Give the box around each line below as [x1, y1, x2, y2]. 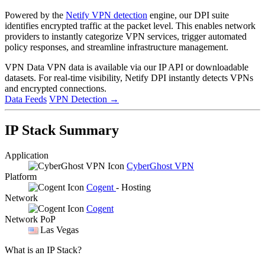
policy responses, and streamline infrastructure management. [5, 41, 228, 52]
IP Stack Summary [5, 122, 119, 138]
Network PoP [5, 214, 56, 224]
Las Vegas [40, 224, 79, 235]
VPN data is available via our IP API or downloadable [47, 62, 248, 72]
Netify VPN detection [66, 9, 147, 20]
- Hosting [116, 182, 151, 192]
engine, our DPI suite [147, 9, 229, 20]
